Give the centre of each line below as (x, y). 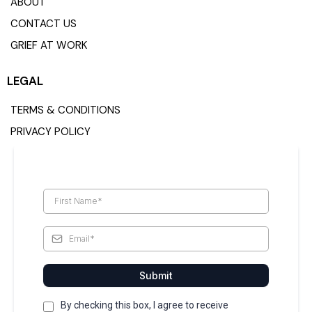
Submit (156, 275)
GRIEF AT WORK (49, 45)
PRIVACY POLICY (50, 131)
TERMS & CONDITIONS (65, 110)
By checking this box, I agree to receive (145, 305)
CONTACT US (44, 23)
